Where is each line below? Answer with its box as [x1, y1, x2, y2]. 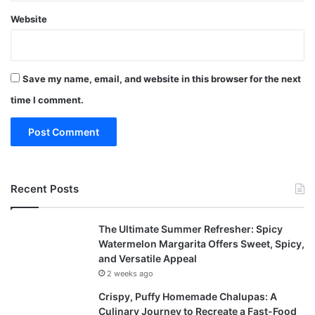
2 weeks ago [107, 269, 153, 279]
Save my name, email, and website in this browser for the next [22, 73, 301, 85]
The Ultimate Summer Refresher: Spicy [98, 223, 283, 236]
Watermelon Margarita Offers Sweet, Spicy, [98, 238, 304, 250]
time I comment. [11, 94, 84, 106]
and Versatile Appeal [98, 252, 197, 265]
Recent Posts [11, 182, 79, 196]
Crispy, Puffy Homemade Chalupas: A [98, 290, 277, 303]
